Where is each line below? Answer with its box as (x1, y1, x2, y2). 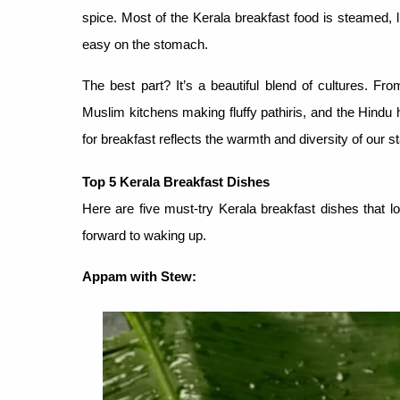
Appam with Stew (82, 269, 192, 284)
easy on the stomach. (82, 37, 212, 52)
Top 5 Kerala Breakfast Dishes (82, 174, 270, 189)
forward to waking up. (82, 228, 206, 243)
